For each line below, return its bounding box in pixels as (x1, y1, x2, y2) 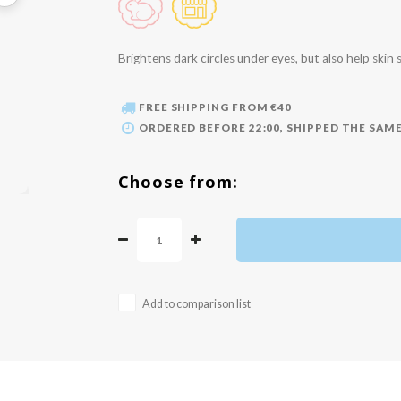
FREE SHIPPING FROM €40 (138, 101, 293, 114)
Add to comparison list (142, 297, 251, 311)
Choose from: (118, 171, 238, 193)
